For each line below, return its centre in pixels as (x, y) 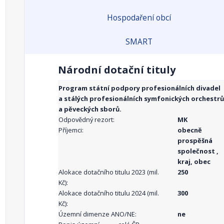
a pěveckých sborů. (90, 109)
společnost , (198, 151)
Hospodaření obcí (139, 18)
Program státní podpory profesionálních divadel (139, 88)
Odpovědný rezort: (86, 119)
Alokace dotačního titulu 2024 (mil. (109, 193)
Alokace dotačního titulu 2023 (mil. (109, 172)
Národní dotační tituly (117, 70)
